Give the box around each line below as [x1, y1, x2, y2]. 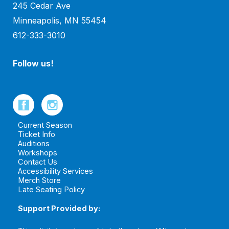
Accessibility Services [18, 167, 93, 176]
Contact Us [18, 157, 57, 167]
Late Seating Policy [18, 185, 85, 195]
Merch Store [18, 176, 61, 186]
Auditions [18, 139, 50, 149]
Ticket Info [18, 130, 55, 140]
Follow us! [13, 58, 54, 68]
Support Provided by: [18, 204, 100, 214]
